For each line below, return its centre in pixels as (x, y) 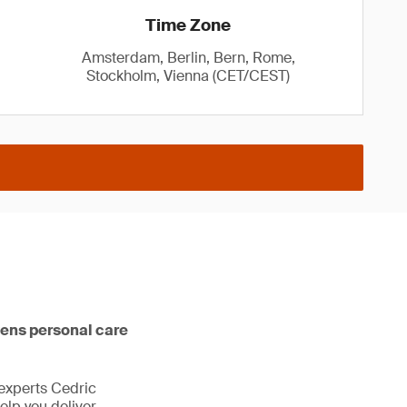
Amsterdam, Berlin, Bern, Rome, (188, 58)
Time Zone (189, 25)
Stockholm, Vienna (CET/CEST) (189, 76)
